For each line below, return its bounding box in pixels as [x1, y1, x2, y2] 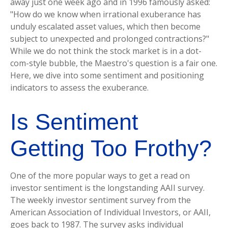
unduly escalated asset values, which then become [10, 21, 201, 32]
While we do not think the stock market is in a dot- [10, 45, 202, 56]
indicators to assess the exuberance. [10, 82, 149, 93]
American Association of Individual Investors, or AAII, [10, 207, 211, 218]
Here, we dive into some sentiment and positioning [10, 70, 204, 81]
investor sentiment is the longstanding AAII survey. [10, 182, 205, 193]
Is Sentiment [10, 109, 138, 135]
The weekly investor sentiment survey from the [10, 194, 191, 206]
